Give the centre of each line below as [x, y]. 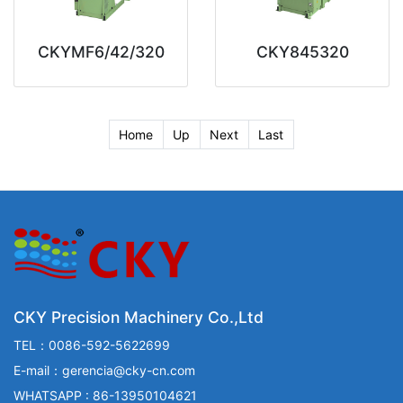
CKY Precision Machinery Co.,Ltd [139, 317]
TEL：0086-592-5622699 [92, 345]
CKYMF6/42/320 [101, 51]
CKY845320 [302, 51]
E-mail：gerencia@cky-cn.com [104, 370]
